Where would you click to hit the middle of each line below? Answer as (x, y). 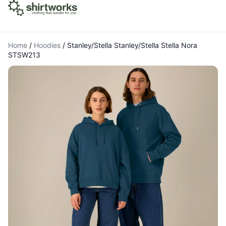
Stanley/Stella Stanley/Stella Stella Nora (132, 45)
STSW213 (24, 55)
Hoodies (47, 45)
